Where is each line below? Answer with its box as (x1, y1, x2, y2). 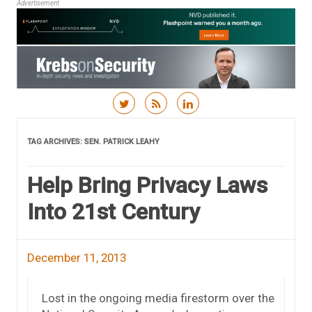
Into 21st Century (27, 198, 200, 225)
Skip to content (156, 116, 235, 130)
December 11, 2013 (27, 250, 126, 265)
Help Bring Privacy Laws (27, 171, 267, 198)
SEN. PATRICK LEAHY (84, 136, 159, 146)
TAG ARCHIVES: (27, 136, 84, 146)
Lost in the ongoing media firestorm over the (42, 290, 274, 305)
